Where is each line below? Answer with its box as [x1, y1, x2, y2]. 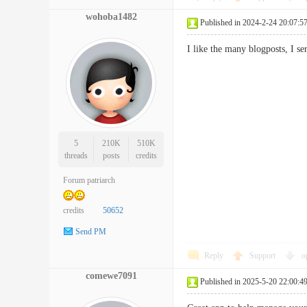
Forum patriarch [63, 175, 115, 185]
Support [249, 251, 278, 260]
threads [64, 151, 88, 160]
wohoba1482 [85, 12, 137, 22]
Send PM [75, 227, 106, 237]
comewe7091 [85, 271, 137, 281]
